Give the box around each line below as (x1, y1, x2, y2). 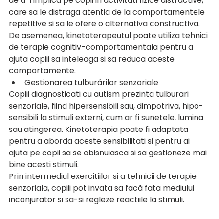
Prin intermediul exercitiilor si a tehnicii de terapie (9, 171, 198, 182)
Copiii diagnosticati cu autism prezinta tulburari (9, 88, 191, 100)
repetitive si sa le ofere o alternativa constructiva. (9, 18, 202, 30)
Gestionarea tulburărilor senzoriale (24, 77, 158, 88)
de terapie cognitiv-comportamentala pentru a (9, 42, 195, 53)
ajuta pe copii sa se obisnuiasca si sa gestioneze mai (9, 147, 209, 159)
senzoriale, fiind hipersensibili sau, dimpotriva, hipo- (9, 100, 203, 112)
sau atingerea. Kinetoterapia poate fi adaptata (9, 124, 190, 135)
